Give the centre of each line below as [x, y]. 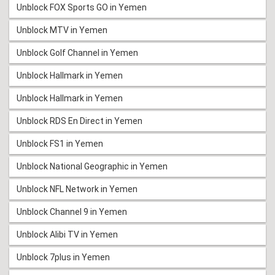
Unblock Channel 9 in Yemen [72, 211]
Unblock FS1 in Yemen [60, 143]
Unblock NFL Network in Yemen [77, 189]
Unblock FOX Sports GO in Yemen [82, 7]
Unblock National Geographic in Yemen [92, 166]
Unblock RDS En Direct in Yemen [79, 121]
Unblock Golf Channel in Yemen [77, 52]
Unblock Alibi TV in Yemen [67, 234]
